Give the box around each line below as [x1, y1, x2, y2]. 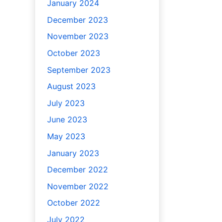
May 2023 [47, 131, 85, 141]
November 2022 [47, 181, 109, 191]
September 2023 [47, 64, 111, 75]
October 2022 [47, 198, 100, 208]
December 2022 [47, 165, 108, 175]
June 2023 [47, 114, 87, 125]
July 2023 [47, 98, 85, 108]
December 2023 [47, 14, 108, 25]
